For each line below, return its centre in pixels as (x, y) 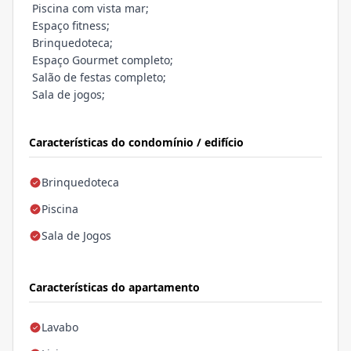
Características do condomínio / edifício (136, 143)
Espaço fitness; (69, 26)
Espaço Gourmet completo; (101, 60)
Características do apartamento (114, 288)
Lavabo (60, 327)
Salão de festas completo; (98, 78)
